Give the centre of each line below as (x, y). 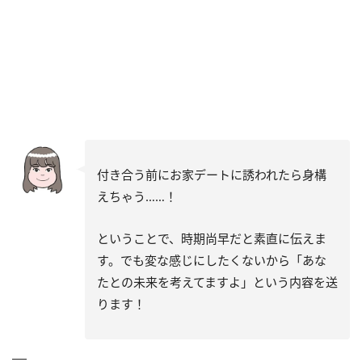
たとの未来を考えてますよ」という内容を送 (217, 282)
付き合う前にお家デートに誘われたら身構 (212, 174)
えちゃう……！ (137, 196)
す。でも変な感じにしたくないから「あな (212, 260)
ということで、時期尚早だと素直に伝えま (212, 238)
